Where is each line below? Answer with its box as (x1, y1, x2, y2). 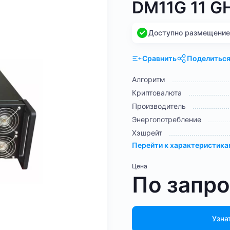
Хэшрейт (132, 128, 162, 137)
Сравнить (142, 53, 177, 63)
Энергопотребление (132, 114, 201, 124)
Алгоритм (132, 74, 165, 84)
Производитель (132, 101, 186, 110)
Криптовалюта (132, 88, 182, 97)
